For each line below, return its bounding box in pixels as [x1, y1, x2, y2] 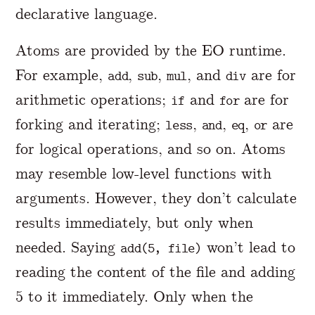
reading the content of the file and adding [15, 262, 296, 281]
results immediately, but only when [15, 212, 254, 232]
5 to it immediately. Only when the [15, 286, 254, 306]
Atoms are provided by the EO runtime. [15, 40, 287, 60]
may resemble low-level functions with [15, 163, 272, 183]
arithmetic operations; [15, 89, 172, 109]
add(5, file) [120, 240, 202, 256]
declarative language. [15, 4, 158, 23]
